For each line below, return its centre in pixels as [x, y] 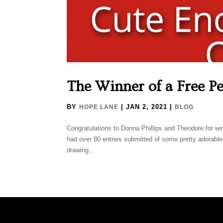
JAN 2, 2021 [147, 107]
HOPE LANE [99, 107]
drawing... [81, 150]
